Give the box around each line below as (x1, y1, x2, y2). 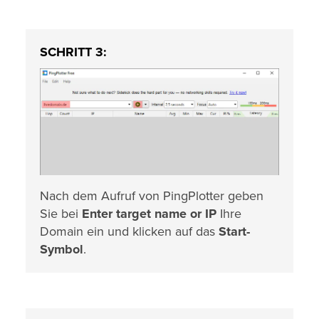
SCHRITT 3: (40, 44, 107, 60)
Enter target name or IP (82, 205, 216, 221)
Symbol (40, 241, 83, 257)
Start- (219, 223, 250, 239)
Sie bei (40, 205, 82, 221)
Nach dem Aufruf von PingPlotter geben (40, 187, 263, 204)
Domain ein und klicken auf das (40, 223, 219, 239)
